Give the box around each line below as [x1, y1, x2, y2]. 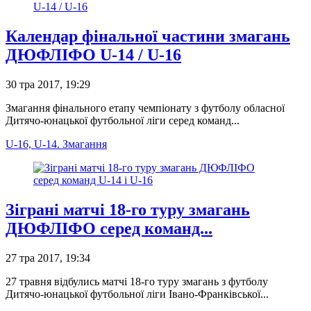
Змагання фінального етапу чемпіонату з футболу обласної [6, 102, 285, 115]
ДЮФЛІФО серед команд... [6, 219, 212, 238]
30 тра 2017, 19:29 [6, 78, 90, 91]
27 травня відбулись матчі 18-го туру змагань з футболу [6, 275, 268, 287]
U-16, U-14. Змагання [6, 138, 107, 151]
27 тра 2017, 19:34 [6, 251, 90, 264]
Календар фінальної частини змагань [6, 27, 290, 46]
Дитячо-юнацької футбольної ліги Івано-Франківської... [6, 287, 269, 300]
